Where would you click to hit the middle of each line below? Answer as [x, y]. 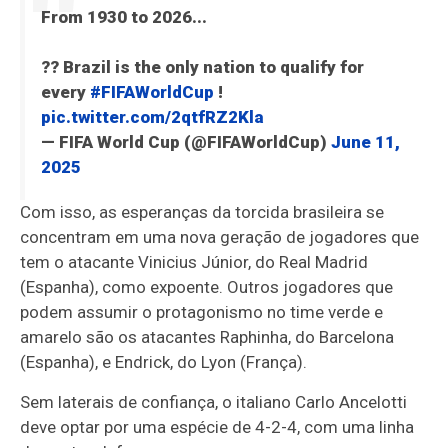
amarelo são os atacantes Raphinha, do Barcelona [207, 337]
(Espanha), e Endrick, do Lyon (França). [164, 362]
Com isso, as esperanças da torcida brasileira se [202, 212]
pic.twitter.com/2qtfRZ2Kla [152, 117]
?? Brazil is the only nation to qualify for [202, 67]
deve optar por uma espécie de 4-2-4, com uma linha [217, 427]
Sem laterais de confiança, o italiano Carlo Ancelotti [214, 402]
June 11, [365, 142]
